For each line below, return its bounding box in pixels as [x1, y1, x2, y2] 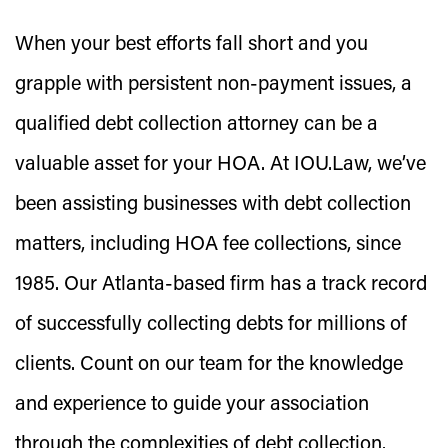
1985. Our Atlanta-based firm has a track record [15, 275, 427, 295]
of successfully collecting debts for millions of [15, 315, 407, 335]
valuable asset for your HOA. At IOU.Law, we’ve [15, 155, 426, 175]
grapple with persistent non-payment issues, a [15, 75, 412, 95]
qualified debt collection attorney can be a [15, 115, 378, 135]
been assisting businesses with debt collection [15, 195, 411, 215]
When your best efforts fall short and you [15, 35, 368, 55]
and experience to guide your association [15, 395, 369, 415]
